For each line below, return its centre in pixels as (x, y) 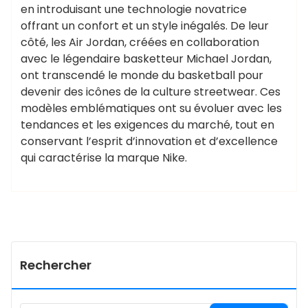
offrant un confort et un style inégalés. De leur (145, 26)
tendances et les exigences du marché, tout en (147, 125)
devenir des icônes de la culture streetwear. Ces (151, 92)
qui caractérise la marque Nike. (104, 158)
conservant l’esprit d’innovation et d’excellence (149, 141)
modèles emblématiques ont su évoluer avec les (151, 108)
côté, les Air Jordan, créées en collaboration (140, 42)
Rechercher (56, 265)
